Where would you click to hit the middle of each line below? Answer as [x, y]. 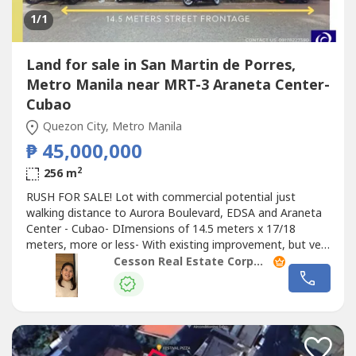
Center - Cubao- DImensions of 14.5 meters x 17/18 [161, 230]
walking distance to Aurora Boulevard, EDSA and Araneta [174, 214]
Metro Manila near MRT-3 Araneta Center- [178, 86]
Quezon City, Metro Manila [111, 127]
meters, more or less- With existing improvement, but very [178, 246]
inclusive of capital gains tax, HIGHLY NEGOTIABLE [159, 277]
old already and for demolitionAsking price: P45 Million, [167, 261]
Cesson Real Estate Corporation [258, 261]
